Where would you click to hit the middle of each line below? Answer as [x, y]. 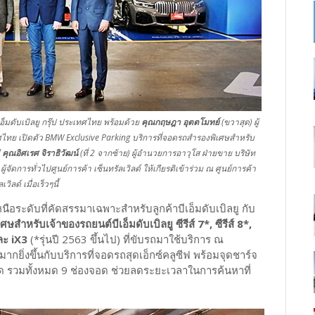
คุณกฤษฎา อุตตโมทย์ [180, 122]
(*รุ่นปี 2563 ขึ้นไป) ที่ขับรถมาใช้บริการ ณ [126, 239]
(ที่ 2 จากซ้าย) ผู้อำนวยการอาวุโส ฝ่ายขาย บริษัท [167, 153]
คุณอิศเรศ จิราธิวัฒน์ [40, 153]
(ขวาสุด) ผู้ [239, 122]
